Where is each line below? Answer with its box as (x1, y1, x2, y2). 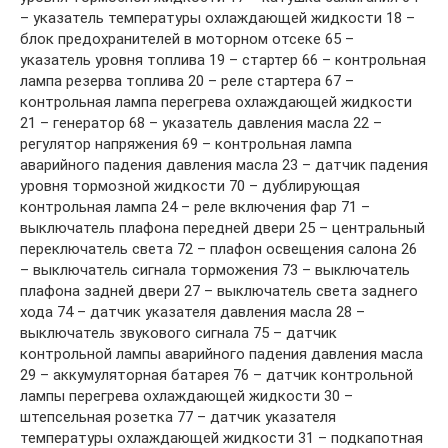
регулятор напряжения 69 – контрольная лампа (20, 134, 352, 153)
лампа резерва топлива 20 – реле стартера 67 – (20, 71, 354, 90)
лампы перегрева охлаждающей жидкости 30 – (20, 386, 353, 405)
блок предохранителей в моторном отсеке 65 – (20, 29, 354, 48)
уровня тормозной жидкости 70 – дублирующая (20, 176, 360, 195)
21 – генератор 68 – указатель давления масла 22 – (20, 113, 382, 132)
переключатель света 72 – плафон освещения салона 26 (20, 239, 417, 258)
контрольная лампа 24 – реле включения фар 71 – (20, 197, 370, 216)
